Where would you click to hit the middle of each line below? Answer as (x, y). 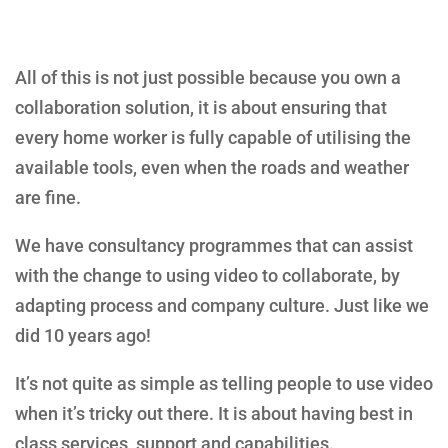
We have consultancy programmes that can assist (214, 246)
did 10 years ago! (83, 336)
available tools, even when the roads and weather (212, 168)
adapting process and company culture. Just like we (222, 306)
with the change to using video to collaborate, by (207, 276)
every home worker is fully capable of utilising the (213, 138)
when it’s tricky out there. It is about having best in (214, 414)
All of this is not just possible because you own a (208, 78)
